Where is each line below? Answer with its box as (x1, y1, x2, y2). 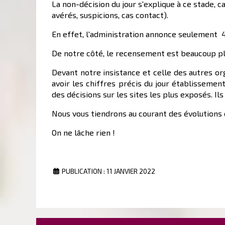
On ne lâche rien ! (52, 127, 115, 137)
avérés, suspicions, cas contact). (52, 10, 168, 20)
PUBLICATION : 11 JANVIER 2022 (62, 166, 155, 175)
